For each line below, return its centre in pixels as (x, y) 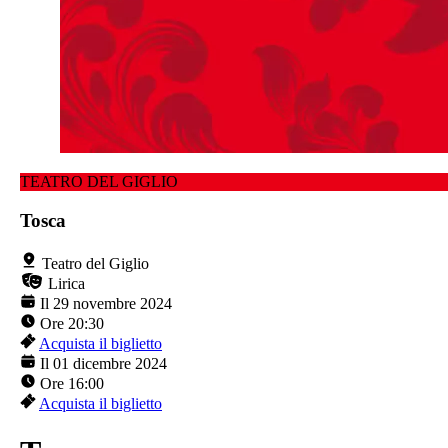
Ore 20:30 (72, 323)
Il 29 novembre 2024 (106, 303)
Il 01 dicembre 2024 (103, 363)
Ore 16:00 (72, 383)
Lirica (66, 283)
